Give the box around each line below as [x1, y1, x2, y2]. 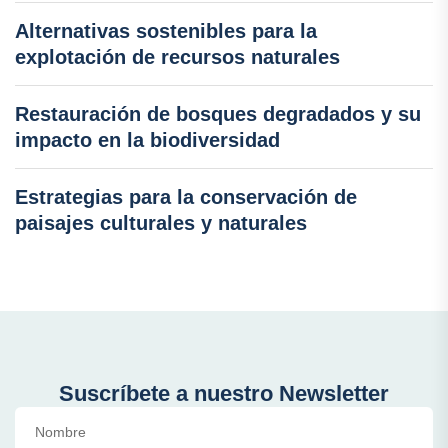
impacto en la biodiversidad [15, 129, 280, 152]
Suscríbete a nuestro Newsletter [59, 381, 389, 407]
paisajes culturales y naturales [15, 212, 307, 235]
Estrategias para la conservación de [15, 186, 357, 209]
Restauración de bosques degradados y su [15, 103, 421, 126]
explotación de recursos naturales [15, 46, 340, 69]
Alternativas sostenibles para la [15, 20, 317, 43]
